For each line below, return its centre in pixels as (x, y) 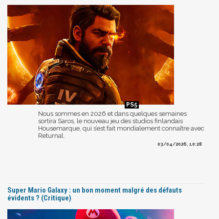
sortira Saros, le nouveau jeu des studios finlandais (110, 121)
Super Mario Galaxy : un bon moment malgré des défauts (95, 190)
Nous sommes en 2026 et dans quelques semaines (112, 113)
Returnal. (52, 135)
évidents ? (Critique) (39, 198)
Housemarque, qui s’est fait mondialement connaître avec (121, 128)
